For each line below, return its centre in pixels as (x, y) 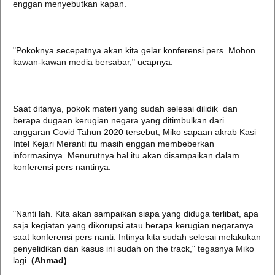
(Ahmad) (48, 260)
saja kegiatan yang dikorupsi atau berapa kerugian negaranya (133, 225)
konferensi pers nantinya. (62, 167)
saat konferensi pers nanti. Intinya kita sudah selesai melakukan (137, 237)
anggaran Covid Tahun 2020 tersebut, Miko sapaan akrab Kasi (134, 132)
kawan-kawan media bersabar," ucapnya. (93, 62)
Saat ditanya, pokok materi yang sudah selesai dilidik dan (125, 109)
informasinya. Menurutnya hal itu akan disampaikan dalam (126, 155)
